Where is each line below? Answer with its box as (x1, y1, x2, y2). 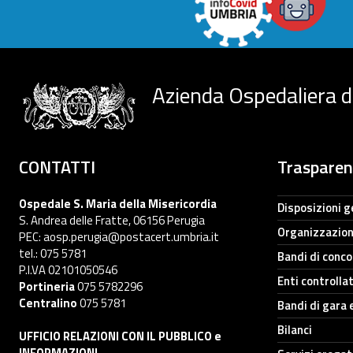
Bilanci (277, 320, 312, 339)
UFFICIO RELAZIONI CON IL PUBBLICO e (19, 326, 221, 345)
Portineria (19, 277, 75, 295)
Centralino (19, 293, 77, 312)
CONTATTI (19, 153, 95, 180)
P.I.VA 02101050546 (19, 260, 117, 279)
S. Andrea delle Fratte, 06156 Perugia (19, 210, 205, 229)
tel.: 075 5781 (19, 243, 87, 262)
